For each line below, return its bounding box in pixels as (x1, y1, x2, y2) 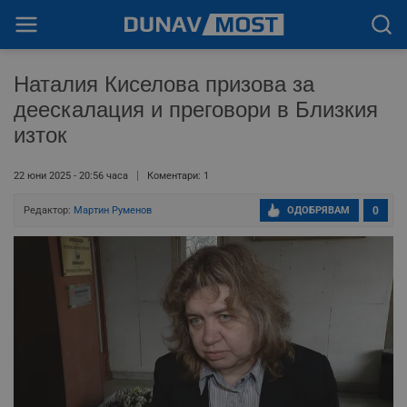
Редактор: (24, 204, 74, 216)
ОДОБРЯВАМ (287, 204, 350, 216)
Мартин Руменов (74, 204, 152, 216)
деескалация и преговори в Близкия (14, 97, 378, 122)
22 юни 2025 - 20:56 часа (14, 170, 128, 182)
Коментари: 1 (147, 170, 209, 182)
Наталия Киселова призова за (14, 72, 314, 96)
